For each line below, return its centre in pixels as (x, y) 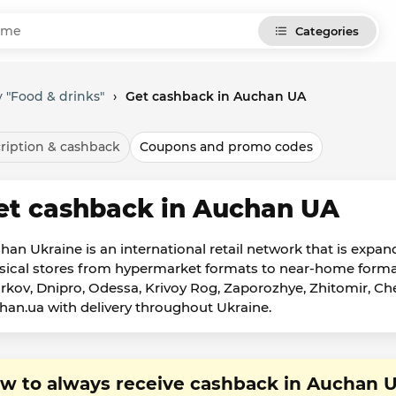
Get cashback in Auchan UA (216, 96)
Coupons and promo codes (226, 147)
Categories (327, 31)
